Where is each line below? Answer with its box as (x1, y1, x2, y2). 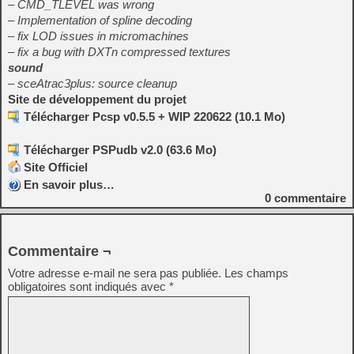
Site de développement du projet (8, 92, 186, 106)
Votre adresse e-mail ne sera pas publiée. (8, 266, 221, 280)
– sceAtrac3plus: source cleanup (8, 77, 177, 90)
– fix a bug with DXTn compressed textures (8, 45, 231, 58)
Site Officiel (24, 160, 88, 174)
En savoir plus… (24, 178, 115, 191)
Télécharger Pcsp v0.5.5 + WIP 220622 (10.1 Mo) (24, 110, 285, 123)
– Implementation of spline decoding (8, 13, 192, 27)
